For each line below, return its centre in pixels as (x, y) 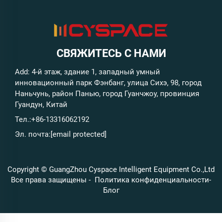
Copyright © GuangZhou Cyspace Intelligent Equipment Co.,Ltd (111, 169)
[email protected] (79, 134)
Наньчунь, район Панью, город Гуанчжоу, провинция (107, 93)
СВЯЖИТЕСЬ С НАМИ (111, 53)
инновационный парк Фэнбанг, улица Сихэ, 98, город (108, 83)
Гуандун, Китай (41, 104)
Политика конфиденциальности (152, 180)
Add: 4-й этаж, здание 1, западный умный (87, 72)
